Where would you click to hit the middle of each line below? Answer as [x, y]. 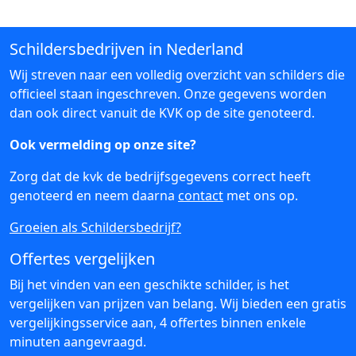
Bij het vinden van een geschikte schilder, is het [149, 284]
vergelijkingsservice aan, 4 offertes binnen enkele [158, 323]
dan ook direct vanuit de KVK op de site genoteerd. [162, 113]
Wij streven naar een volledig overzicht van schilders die [177, 75]
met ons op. [261, 195]
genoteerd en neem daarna [94, 195]
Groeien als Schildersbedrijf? [95, 227]
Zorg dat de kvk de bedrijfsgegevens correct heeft [160, 176]
